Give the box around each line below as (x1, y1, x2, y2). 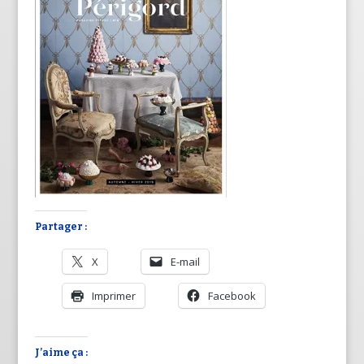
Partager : (34, 220, 87, 232)
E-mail (170, 253, 200, 269)
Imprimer (91, 288, 136, 303)
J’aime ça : (34, 346, 88, 358)
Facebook (207, 288, 256, 303)
